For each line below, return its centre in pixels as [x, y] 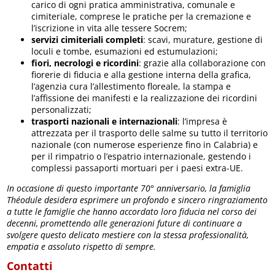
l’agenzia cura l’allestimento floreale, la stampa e [131, 86]
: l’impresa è [203, 121]
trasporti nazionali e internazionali [105, 121]
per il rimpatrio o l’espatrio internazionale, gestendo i [141, 156]
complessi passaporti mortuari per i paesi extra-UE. [137, 168]
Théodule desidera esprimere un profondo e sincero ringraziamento [137, 199]
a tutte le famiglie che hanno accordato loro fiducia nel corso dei [132, 211]
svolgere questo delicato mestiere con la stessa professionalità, [128, 234]
